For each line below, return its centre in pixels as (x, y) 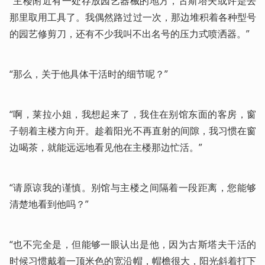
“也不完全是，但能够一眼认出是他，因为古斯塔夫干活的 (133, 245)
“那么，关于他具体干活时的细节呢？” (89, 74)
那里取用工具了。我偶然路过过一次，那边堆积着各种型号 (133, 17)
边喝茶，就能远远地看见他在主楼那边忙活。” (106, 148)
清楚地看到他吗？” (49, 204)
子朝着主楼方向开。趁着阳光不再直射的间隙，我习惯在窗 (133, 131)
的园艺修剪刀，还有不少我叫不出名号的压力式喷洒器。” (130, 34)
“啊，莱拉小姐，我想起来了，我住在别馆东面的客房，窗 (133, 114)
